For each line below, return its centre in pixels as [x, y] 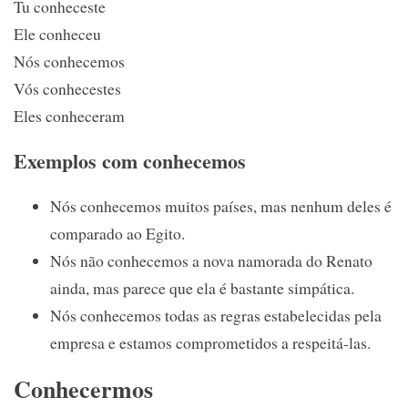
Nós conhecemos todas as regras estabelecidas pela [216, 315]
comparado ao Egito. [117, 233]
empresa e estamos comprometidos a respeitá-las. [210, 342]
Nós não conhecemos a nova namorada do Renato [211, 260]
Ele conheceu [57, 33]
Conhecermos [83, 388]
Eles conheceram [69, 115]
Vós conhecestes [67, 88]
